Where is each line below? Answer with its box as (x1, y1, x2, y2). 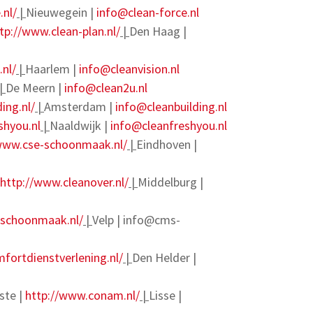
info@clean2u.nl (64, 80, 147, 96)
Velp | (92, 212, 123, 228)
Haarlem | (25, 61, 79, 77)
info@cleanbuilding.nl (115, 99, 227, 115)
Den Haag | (129, 23, 187, 39)
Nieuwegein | (26, 4, 96, 20)
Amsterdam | (44, 99, 115, 115)
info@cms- (123, 212, 180, 228)
